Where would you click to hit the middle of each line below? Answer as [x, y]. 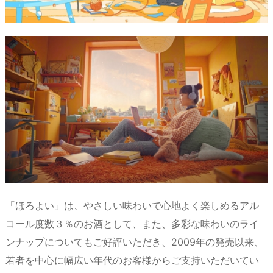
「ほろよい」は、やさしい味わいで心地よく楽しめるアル [132, 205]
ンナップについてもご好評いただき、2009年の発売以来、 [135, 242]
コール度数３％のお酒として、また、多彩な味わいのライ [132, 223]
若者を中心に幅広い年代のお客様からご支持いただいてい [132, 260]
